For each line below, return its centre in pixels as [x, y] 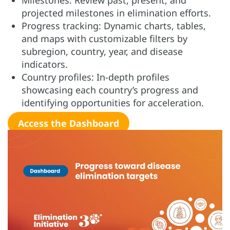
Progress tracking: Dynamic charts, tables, [114, 26]
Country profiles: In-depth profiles [95, 77]
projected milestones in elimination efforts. [116, 13]
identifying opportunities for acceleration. [114, 103]
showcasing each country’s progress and [110, 90]
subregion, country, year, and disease [102, 52]
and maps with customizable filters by [104, 39]
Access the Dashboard [69, 123]
